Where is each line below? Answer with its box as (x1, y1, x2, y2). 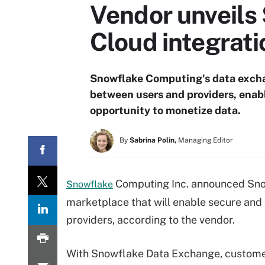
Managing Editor (178, 136, 233, 144)
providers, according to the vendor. (66, 214, 235, 226)
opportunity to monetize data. (90, 104, 241, 117)
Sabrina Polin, (130, 136, 176, 144)
